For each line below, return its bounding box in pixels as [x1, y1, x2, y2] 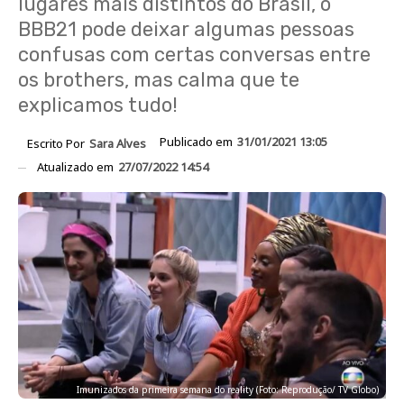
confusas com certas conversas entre [18, 42, 371, 67]
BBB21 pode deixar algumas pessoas [18, 17, 354, 41]
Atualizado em [37, 158, 116, 175]
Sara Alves [89, 134, 146, 151]
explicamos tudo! [18, 93, 178, 117]
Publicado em [160, 133, 235, 150]
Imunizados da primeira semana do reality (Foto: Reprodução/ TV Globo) [77, 383, 379, 397]
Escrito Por [27, 134, 87, 151]
